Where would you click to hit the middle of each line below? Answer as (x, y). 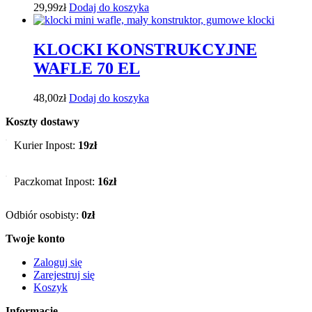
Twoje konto (35, 238)
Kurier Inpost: (46, 145)
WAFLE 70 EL (87, 68)
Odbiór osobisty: (44, 214)
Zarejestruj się (64, 274)
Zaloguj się (58, 262)
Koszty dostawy (42, 121)
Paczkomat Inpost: (56, 181)
